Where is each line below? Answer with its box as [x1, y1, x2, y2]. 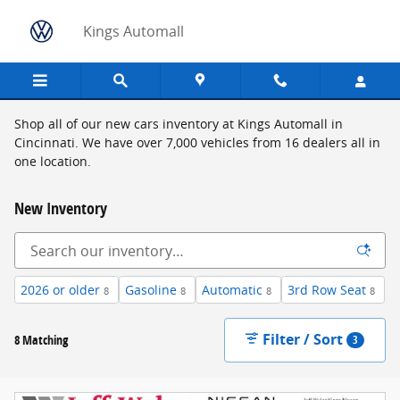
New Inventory [14, 197, 107, 219]
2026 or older [21, 281, 100, 298]
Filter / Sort [262, 329, 344, 349]
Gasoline [125, 281, 177, 298]
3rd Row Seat [287, 281, 366, 298]
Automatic [202, 281, 262, 298]
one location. [14, 153, 91, 170]
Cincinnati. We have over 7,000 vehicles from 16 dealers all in [14, 134, 380, 151]
